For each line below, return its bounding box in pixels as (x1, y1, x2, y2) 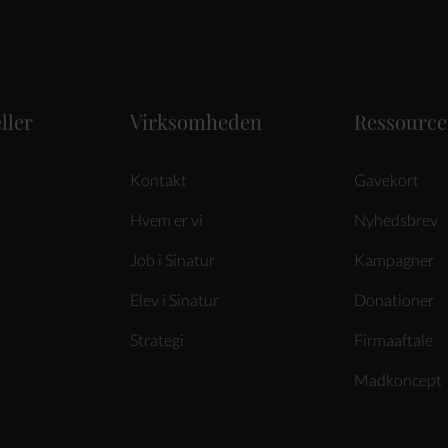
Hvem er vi (130, 210, 204, 229)
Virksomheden (130, 108, 263, 135)
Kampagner (353, 250, 434, 269)
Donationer (353, 290, 434, 309)
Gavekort (353, 170, 419, 189)
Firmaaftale (353, 330, 433, 349)
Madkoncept (353, 370, 442, 389)
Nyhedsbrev (353, 210, 438, 229)
